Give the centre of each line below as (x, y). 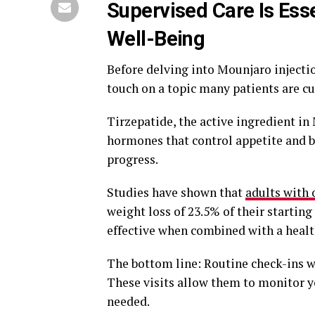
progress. (133, 159)
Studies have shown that (176, 192)
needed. (128, 301)
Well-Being (156, 38)
